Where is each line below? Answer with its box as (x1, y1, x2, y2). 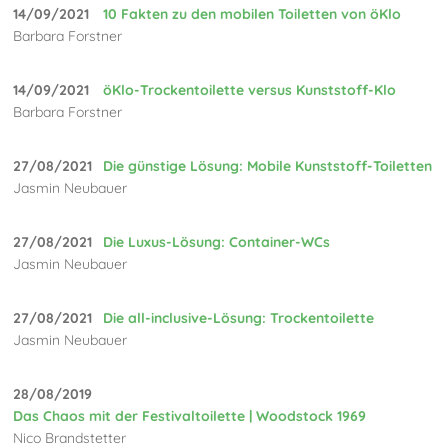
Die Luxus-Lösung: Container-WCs (103, 233, 331, 252)
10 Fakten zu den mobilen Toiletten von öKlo (103, 5, 402, 24)
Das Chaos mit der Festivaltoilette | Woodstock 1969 (13, 407, 367, 426)
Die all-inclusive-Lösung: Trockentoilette (103, 309, 375, 328)
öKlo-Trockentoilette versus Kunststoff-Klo (103, 81, 397, 100)
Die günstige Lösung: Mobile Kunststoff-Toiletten (103, 157, 433, 176)
